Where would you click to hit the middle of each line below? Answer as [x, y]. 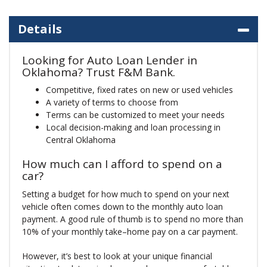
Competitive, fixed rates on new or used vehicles [139, 90]
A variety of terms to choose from [112, 103]
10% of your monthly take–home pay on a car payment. [130, 231]
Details [40, 29]
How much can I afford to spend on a [122, 164]
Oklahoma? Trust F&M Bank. [99, 72]
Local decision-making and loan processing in [133, 128]
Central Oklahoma [81, 140]
